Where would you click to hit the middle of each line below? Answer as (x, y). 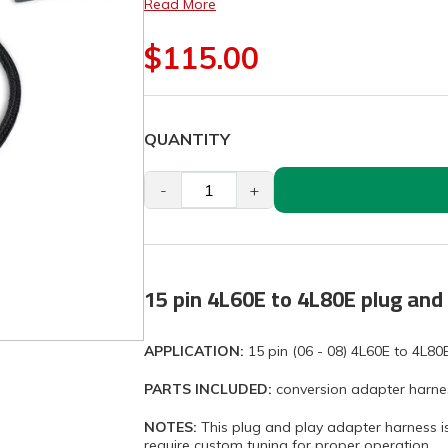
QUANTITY (187, 139)
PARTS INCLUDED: (208, 389)
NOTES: (170, 427)
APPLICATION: (194, 351)
